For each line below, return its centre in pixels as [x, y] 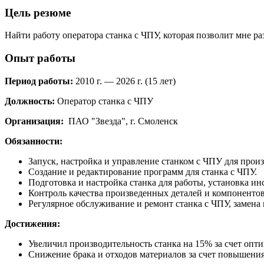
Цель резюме [38, 12]
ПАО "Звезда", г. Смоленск [121, 121]
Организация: [34, 121]
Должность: [30, 101]
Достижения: [32, 223]
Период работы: [39, 81]
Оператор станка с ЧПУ [104, 101]
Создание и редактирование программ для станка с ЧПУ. [143, 171]
